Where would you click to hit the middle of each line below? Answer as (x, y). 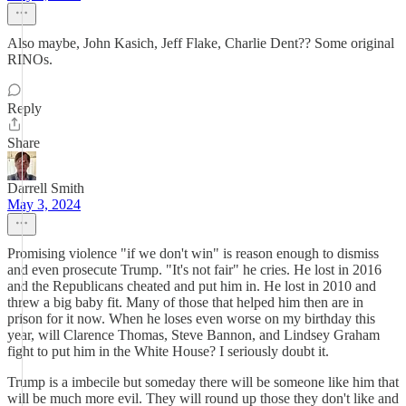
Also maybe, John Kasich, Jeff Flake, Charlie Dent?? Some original (201, 43)
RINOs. (30, 59)
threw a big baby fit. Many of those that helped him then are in (185, 302)
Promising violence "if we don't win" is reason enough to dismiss (193, 253)
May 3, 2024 (44, 204)
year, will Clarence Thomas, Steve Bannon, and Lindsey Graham (193, 335)
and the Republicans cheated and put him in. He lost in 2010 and (192, 286)
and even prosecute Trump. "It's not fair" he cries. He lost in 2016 (194, 270)
